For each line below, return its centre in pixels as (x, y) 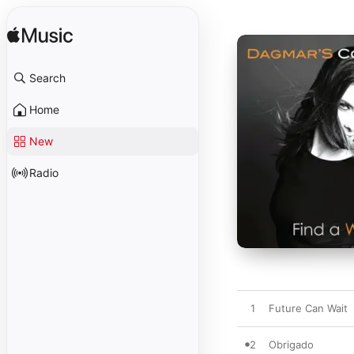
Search (47, 78)
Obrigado (291, 345)
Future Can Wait (308, 308)
